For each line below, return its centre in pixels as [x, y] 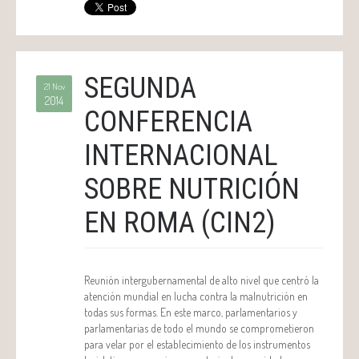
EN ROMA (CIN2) [180, 223]
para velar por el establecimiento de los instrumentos [197, 345]
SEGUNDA [140, 89]
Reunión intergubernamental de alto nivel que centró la [202, 280]
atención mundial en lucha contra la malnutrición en [196, 296]
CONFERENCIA [168, 122]
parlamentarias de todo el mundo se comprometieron [199, 329]
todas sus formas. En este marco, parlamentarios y [191, 313]
